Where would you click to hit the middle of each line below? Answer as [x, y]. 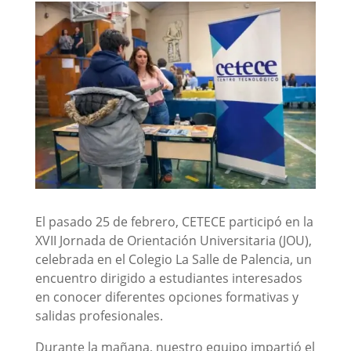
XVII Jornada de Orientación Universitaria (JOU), [173, 240]
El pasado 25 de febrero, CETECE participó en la [174, 221]
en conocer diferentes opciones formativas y [166, 297]
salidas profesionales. [99, 315]
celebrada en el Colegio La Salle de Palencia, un [173, 259]
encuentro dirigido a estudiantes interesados [168, 278]
